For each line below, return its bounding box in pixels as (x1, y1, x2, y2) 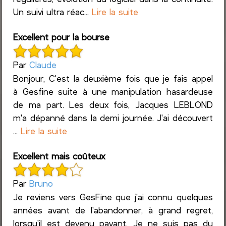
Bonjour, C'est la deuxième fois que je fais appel (13, 72, 213, 84)
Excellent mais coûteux (13, 150, 105, 161)
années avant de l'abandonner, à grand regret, (13, 204, 213, 216)
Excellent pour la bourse (13, 31, 110, 43)
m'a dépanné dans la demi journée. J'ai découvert (13, 111, 213, 123)
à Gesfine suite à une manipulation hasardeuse (13, 85, 213, 97)
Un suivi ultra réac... (13, 6, 92, 18)
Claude (29, 59, 57, 70)
